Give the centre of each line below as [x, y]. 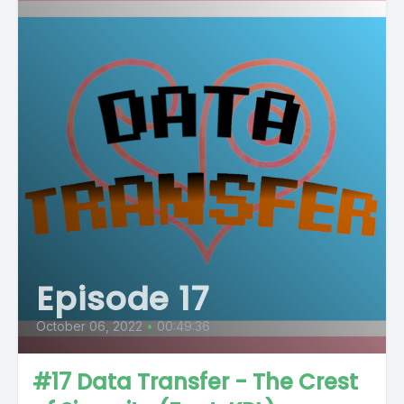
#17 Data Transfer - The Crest [195, 382]
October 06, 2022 [89, 326]
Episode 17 [123, 299]
